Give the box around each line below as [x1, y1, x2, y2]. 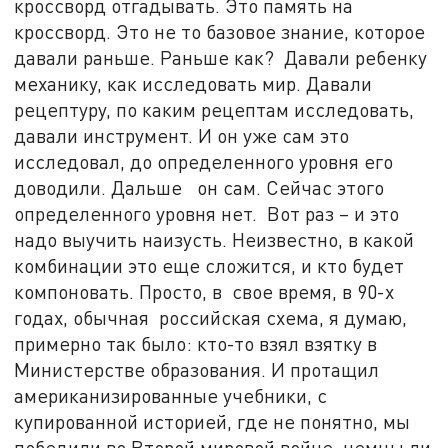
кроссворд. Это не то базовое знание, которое [14, 19, 426, 43]
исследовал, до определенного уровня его [14, 149, 399, 173]
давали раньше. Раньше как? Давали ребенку [14, 45, 428, 69]
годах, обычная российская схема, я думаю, [14, 305, 408, 329]
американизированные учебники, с [14, 383, 328, 407]
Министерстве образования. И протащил [14, 357, 380, 381]
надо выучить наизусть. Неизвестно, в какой [14, 227, 415, 251]
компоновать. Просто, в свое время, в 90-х [14, 279, 395, 303]
